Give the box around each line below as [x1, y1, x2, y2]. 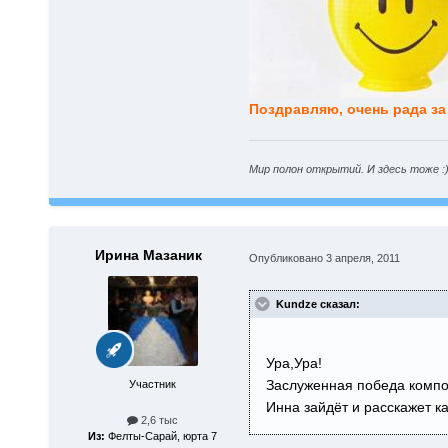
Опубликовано [248, 252, 326, 265]
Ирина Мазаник [95, 247, 203, 264]
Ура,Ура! [265, 355, 322, 372]
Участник [129, 378, 177, 391]
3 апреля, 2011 [325, 252, 400, 265]
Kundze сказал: [275, 298, 360, 311]
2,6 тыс [138, 414, 179, 427]
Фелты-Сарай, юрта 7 [105, 430, 218, 443]
